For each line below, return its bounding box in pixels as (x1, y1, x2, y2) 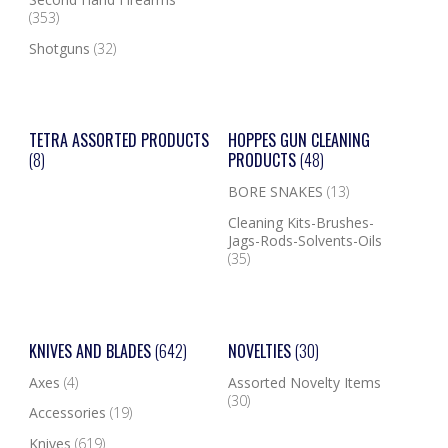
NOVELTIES (227, 338, 295, 363)
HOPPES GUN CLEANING (227, 128, 370, 153)
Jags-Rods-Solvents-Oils (227, 231, 382, 250)
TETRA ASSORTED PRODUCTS (28, 128, 209, 153)
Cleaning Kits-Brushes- (227, 213, 374, 232)
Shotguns (28, 38, 94, 58)
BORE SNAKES (227, 182, 327, 202)
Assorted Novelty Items (227, 372, 381, 392)
